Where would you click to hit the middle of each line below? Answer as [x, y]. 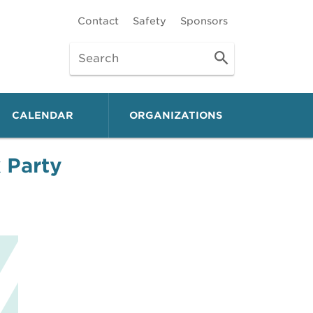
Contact [98, 21]
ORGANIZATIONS [175, 116]
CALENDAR [42, 116]
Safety [150, 21]
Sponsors [204, 21]
